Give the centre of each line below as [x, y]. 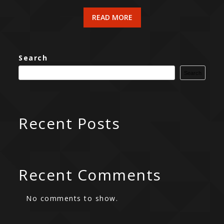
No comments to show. [72, 198]
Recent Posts [69, 123]
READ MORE [112, 17]
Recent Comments [90, 175]
